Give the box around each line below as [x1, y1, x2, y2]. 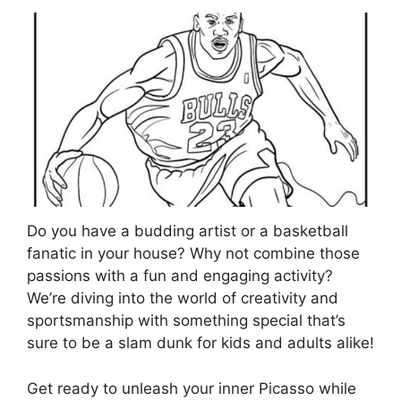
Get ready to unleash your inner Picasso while [27, 379, 356, 397]
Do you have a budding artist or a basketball [27, 222, 348, 241]
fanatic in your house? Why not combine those [27, 244, 360, 263]
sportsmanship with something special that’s [27, 311, 346, 330]
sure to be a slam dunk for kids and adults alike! [27, 334, 374, 353]
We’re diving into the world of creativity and [27, 289, 338, 308]
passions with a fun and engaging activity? [27, 267, 333, 286]
